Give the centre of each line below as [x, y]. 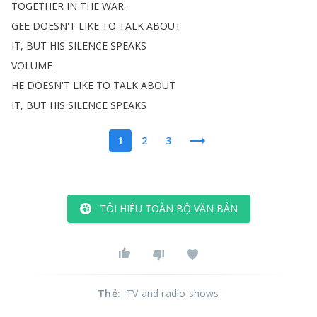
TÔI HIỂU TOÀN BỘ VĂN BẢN [168, 208]
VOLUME [32, 65]
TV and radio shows [173, 293]
